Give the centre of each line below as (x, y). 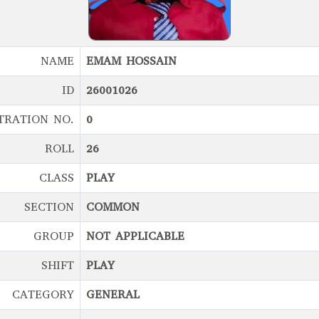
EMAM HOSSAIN (131, 61)
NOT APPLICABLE (135, 236)
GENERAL (113, 294)
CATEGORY (43, 294)
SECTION (49, 207)
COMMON (113, 207)
